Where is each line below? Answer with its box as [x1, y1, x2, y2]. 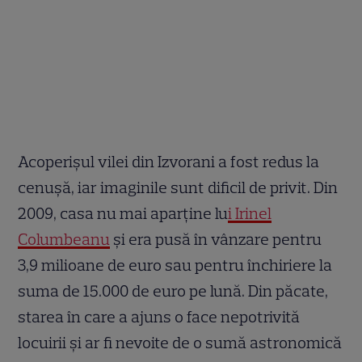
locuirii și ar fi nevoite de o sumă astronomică [18, 332, 343, 352]
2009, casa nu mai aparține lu [18, 203, 229, 223]
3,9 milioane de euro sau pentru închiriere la [18, 255, 333, 275]
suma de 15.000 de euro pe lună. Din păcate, [18, 280, 329, 301]
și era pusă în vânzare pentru [110, 229, 322, 249]
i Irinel [228, 203, 272, 223]
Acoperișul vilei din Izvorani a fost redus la [18, 151, 320, 171]
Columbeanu [18, 229, 111, 249]
